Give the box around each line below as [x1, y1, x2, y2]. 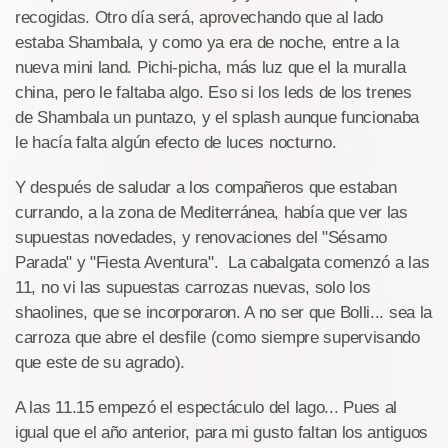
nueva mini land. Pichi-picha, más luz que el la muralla [15, 58, 406, 77]
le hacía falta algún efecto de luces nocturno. [15, 133, 337, 152]
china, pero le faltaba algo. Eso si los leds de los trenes [15, 83, 412, 102]
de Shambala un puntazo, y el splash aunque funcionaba [15, 108, 420, 127]
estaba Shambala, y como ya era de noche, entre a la [15, 33, 399, 52]
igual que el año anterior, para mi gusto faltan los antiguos [15, 423, 429, 442]
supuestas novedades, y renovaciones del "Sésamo [15, 228, 387, 247]
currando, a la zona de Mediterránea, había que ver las [15, 203, 408, 222]
